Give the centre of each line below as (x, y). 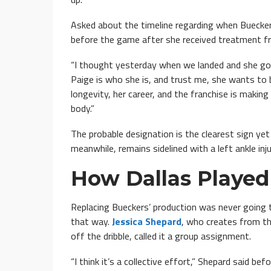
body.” (83, 109)
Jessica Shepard (147, 222)
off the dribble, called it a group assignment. (161, 236)
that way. (91, 222)
